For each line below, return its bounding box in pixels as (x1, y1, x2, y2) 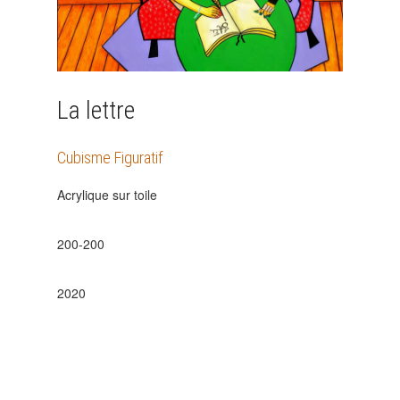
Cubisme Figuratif (57, 148, 163, 168)
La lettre (57, 96, 135, 126)
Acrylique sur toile (57, 186, 161, 204)
